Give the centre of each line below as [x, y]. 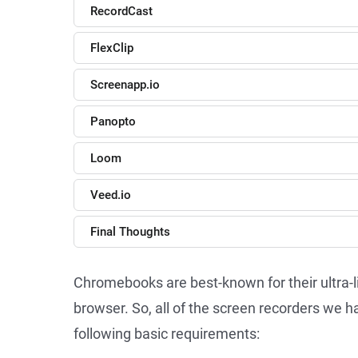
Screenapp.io [125, 85]
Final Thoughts [130, 232]
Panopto [113, 121]
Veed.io [111, 195]
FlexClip [112, 48]
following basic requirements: [167, 334]
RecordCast [121, 11]
